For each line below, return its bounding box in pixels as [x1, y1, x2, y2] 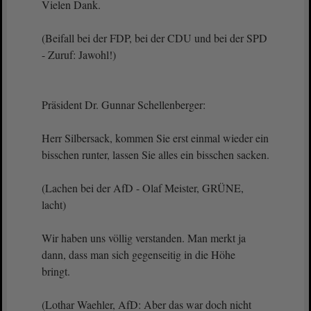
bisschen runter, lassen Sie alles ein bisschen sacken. [42, 147, 269, 162]
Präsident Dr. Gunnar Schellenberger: [42, 97, 205, 112]
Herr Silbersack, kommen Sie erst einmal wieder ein [42, 131, 269, 145]
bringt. [42, 264, 74, 278]
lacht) [42, 197, 66, 212]
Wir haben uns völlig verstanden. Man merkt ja [42, 230, 246, 245]
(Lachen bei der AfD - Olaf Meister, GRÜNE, [42, 180, 244, 195]
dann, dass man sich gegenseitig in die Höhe [42, 247, 235, 262]
